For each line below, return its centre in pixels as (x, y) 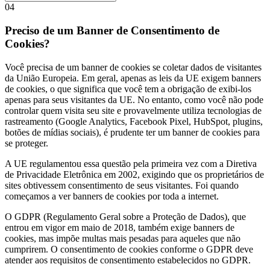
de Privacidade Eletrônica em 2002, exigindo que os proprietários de (134, 174)
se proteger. (27, 143)
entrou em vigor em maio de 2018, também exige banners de (120, 227)
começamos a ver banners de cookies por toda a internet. (112, 196)
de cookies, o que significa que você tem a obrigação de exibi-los (128, 89)
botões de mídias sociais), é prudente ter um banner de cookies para (132, 132)
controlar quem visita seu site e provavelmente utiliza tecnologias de (133, 110)
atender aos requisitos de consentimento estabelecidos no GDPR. (128, 260)
